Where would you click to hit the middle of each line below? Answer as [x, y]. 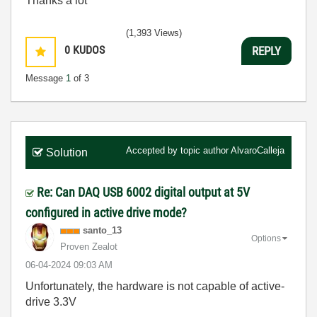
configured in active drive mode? [106, 213]
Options [266, 238]
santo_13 [102, 230]
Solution [67, 152]
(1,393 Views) [154, 33]
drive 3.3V [51, 302]
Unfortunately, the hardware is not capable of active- [155, 286]
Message [46, 78]
